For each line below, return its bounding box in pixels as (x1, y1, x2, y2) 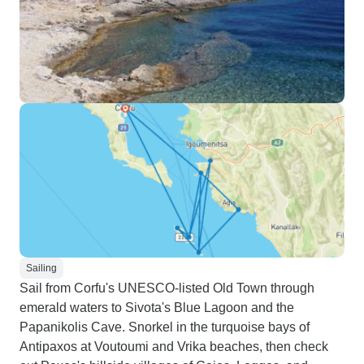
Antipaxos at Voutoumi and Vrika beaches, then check (19, 340, 328, 353)
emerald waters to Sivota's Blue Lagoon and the (19, 301, 294, 314)
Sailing (26, 262, 57, 274)
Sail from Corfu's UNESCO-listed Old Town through (19, 281, 314, 295)
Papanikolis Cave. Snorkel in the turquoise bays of (19, 320, 310, 334)
